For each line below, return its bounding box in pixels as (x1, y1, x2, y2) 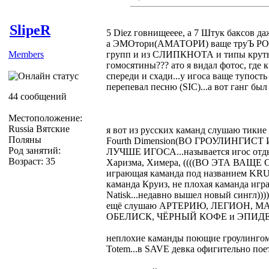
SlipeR (10, 22, 50, 38)
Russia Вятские (8, 123, 70, 134)
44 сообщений (8, 91, 67, 101)
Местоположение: (8, 112, 82, 123)
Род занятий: (8, 145, 61, 156)
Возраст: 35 (8, 156, 55, 166)
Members (8, 49, 44, 59)
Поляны (8, 134, 41, 145)
